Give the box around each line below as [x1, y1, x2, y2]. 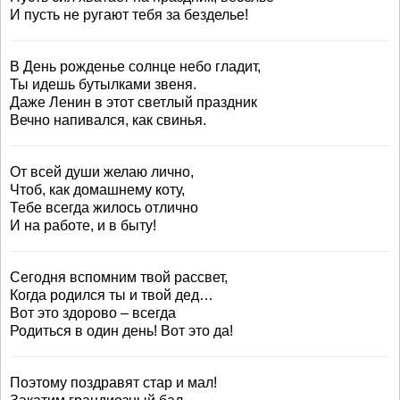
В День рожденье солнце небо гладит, [10, 59, 261, 74]
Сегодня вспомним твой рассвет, [10, 270, 228, 285]
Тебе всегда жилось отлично [10, 200, 198, 215]
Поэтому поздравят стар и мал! [10, 375, 217, 390]
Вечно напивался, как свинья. [10, 112, 206, 128]
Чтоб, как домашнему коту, [10, 182, 185, 197]
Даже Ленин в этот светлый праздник [10, 95, 257, 110]
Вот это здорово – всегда [10, 305, 176, 321]
